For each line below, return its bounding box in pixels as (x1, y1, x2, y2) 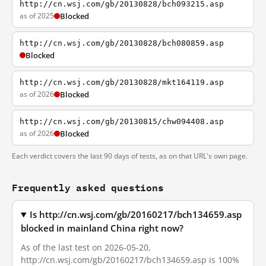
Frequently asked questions (12, 179, 164, 195)
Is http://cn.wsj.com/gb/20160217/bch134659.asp (30, 209, 242, 220)
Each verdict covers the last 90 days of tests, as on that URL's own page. (12, 151, 248, 161)
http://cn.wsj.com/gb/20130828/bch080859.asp (20, 39, 224, 47)
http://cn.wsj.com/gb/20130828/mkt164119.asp (20, 78, 224, 87)
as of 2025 (20, 11, 54, 21)
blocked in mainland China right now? (21, 223, 183, 234)
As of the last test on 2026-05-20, (21, 242, 151, 253)
